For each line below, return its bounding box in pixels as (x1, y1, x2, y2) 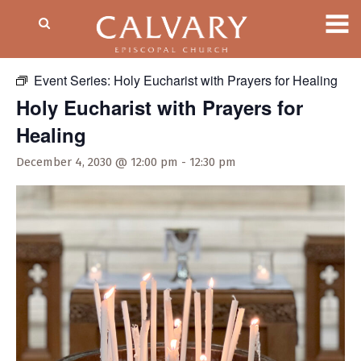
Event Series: (34, 71, 114, 89)
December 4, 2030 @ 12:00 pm (16, 155, 178, 169)
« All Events (16, 40, 89, 59)
